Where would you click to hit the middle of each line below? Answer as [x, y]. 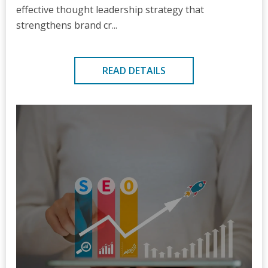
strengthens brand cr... [67, 25]
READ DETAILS [134, 71]
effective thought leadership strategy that [110, 10]
